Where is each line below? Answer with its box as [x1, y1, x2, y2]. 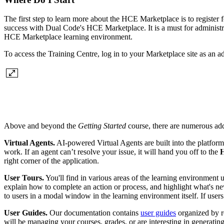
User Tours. [4, 173, 44, 182]
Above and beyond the [4, 121, 78, 130]
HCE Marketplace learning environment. [4, 32, 132, 41]
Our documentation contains [47, 208, 140, 217]
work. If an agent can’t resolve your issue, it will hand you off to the [4, 147, 220, 156]
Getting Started [78, 121, 128, 130]
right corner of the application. [4, 156, 99, 165]
